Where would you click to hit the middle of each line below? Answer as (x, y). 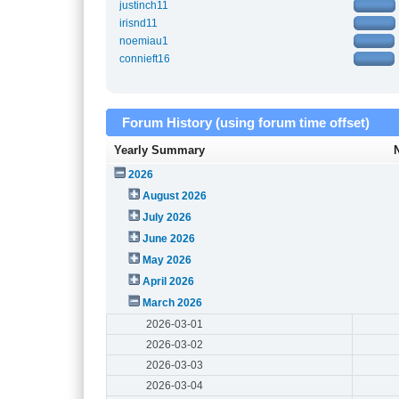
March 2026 (173, 302)
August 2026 (175, 195)
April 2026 (169, 281)
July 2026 (167, 217)
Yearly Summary (160, 150)
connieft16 (145, 59)
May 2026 (167, 260)
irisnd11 (139, 24)
